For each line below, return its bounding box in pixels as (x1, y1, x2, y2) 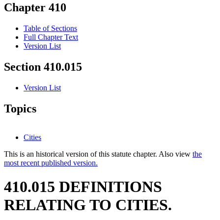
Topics (4, 102, 36, 115)
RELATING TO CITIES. (4, 196, 172, 214)
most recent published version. (4, 158, 98, 167)
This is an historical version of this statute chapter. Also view (4, 149, 192, 158)
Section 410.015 (4, 60, 82, 74)
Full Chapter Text (24, 33, 78, 42)
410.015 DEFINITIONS (4, 178, 162, 196)
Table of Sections (24, 24, 77, 33)
